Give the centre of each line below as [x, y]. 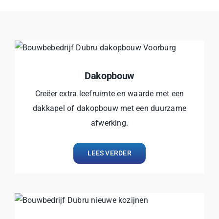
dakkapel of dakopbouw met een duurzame [109, 108]
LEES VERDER [109, 153]
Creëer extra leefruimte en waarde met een [109, 93]
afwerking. [109, 123]
